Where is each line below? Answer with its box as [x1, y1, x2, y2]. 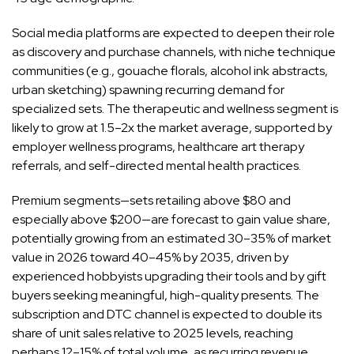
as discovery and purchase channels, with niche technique [12, 43, 336, 60]
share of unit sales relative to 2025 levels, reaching [12, 324, 293, 341]
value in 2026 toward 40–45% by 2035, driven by [12, 248, 288, 265]
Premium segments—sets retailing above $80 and [12, 191, 291, 209]
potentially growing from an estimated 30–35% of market [12, 229, 331, 247]
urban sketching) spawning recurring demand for [12, 81, 284, 98]
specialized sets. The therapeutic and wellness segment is [12, 100, 338, 117]
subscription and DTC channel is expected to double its [12, 305, 322, 322]
